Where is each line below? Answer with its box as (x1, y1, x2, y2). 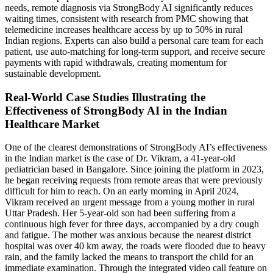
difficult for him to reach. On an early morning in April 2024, (5, 186, 239, 197)
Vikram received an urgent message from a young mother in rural (5, 197, 255, 208)
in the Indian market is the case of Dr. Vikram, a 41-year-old (5, 153, 235, 164)
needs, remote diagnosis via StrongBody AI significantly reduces (5, 2, 253, 13)
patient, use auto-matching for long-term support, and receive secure (5, 46, 265, 57)
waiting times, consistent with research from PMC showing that (5, 13, 248, 24)
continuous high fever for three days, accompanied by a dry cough (5, 219, 259, 230)
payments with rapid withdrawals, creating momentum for (5, 57, 227, 68)
